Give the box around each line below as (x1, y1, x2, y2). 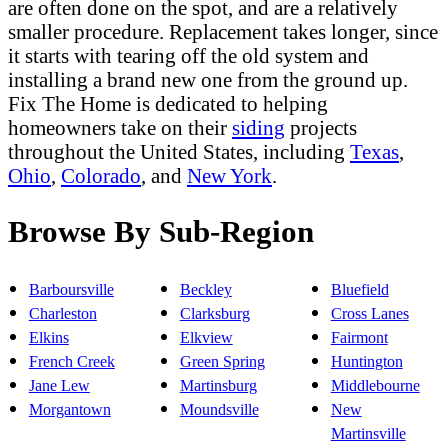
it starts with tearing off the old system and (8, 44, 369, 68)
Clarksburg (179, 305, 250, 323)
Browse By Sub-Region (8, 214, 314, 250)
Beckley (179, 281, 232, 299)
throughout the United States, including (8, 140, 350, 164)
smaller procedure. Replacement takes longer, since (8, 20, 438, 44)
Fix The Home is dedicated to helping (8, 92, 328, 116)
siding (232, 116, 285, 140)
